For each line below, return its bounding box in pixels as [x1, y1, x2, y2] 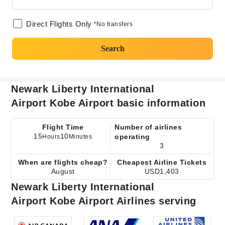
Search [100, 44, 125, 53]
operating [115, 133, 150, 141]
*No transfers [93, 21, 133, 28]
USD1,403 [144, 167, 179, 175]
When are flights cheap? [18, 158, 108, 166]
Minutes [68, 133, 92, 140]
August [51, 167, 75, 175]
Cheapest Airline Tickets [117, 158, 207, 166]
